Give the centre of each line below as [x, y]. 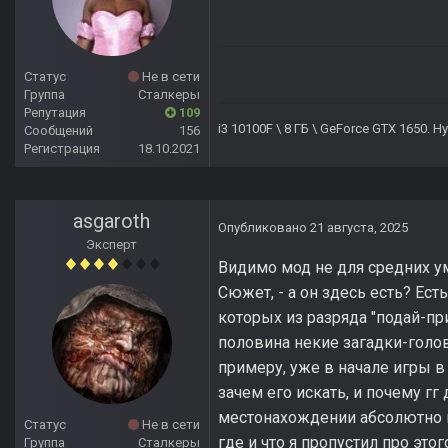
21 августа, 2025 [359, 228]
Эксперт [112, 245]
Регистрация [62, 149]
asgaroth [112, 221]
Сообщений [58, 131]
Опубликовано [264, 228]
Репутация [55, 113]
